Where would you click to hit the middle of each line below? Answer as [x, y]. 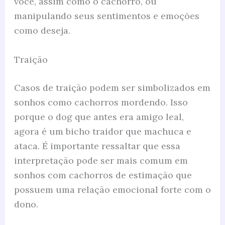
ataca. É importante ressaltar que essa [97, 146]
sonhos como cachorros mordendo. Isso [101, 102]
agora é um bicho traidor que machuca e [102, 132]
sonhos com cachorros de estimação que [103, 175]
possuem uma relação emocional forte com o [112, 190]
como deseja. [42, 31]
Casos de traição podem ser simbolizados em [112, 88]
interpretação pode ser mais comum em [101, 161]
